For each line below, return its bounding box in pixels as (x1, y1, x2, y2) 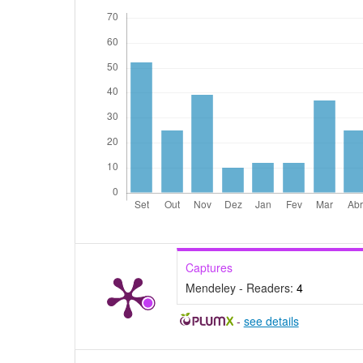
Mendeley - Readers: (186, 280, 297, 297)
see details (243, 313, 299, 330)
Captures (186, 259, 233, 276)
